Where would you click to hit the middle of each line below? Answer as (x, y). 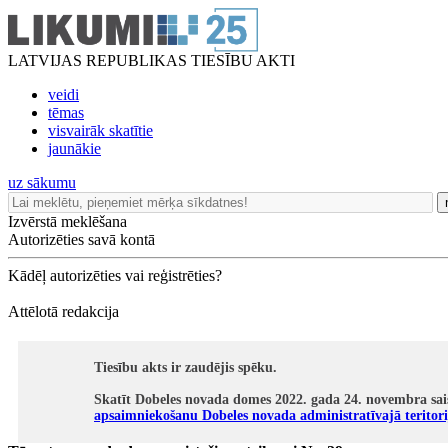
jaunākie (74, 148)
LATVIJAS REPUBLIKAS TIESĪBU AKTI (151, 60)
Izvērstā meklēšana (67, 221)
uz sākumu (42, 182)
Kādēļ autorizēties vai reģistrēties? (115, 275)
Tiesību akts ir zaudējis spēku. (185, 367)
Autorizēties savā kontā (81, 239)
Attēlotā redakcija (63, 311)
